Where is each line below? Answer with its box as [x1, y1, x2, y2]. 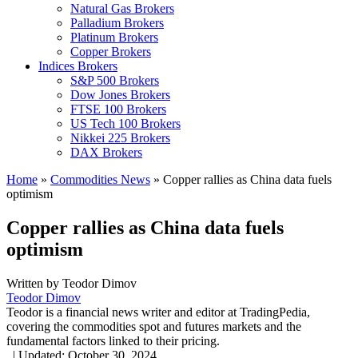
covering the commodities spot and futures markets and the [6, 319, 301, 333]
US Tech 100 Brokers [70, 117, 181, 130]
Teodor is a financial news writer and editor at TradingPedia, [6, 304, 310, 319]
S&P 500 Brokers [70, 74, 159, 87]
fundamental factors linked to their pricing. [6, 333, 220, 348]
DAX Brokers [70, 145, 142, 159]
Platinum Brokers [70, 30, 158, 44]
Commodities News [50, 173, 150, 186]
